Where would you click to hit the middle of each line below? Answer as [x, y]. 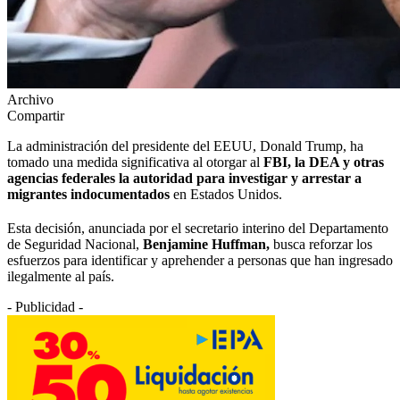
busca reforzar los [321, 244]
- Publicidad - [45, 306]
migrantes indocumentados [88, 194]
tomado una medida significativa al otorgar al [135, 162]
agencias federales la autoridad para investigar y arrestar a [184, 178]
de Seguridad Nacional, [75, 244]
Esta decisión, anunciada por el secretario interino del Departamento [198, 228]
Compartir [36, 115]
